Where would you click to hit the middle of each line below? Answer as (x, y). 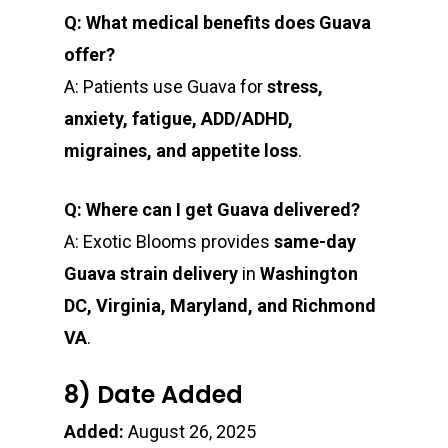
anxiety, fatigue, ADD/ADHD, (178, 119)
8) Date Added (153, 395)
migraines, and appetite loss (181, 151)
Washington (309, 274)
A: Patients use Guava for (165, 87)
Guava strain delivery (151, 274)
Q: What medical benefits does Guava (217, 23)
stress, (295, 87)
